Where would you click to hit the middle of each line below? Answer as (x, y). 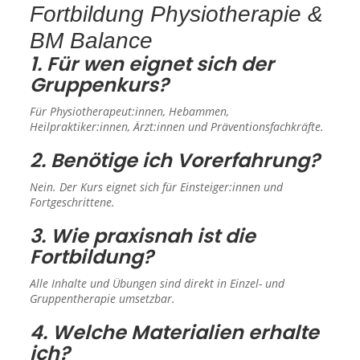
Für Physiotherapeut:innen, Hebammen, (130, 111)
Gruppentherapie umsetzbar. (103, 298)
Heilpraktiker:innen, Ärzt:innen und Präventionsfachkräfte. (177, 126)
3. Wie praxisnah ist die (143, 235)
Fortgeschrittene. (73, 202)
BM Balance (92, 40)
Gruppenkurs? (100, 84)
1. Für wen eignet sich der (152, 63)
